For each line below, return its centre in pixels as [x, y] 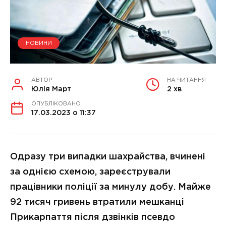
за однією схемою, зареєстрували [90, 172]
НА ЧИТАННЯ [186, 80]
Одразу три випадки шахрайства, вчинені [108, 157]
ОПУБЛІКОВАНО [56, 104]
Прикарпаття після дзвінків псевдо [93, 217]
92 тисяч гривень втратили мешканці [97, 202]
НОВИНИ [39, 43]
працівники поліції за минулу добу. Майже [110, 187]
